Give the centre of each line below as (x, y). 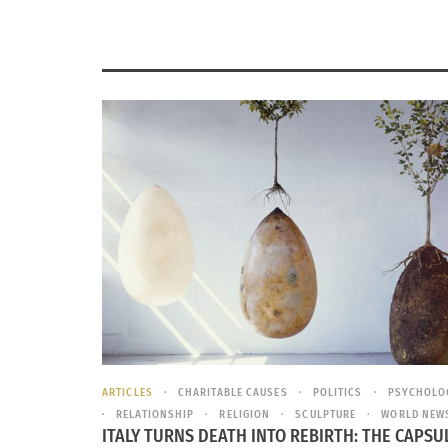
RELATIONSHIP (155, 414)
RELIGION (245, 414)
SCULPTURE (326, 414)
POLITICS (337, 392)
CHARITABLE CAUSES (232, 392)
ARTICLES (127, 392)
